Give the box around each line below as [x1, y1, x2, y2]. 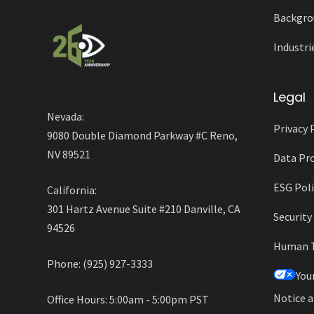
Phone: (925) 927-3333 [47, 257, 153, 271]
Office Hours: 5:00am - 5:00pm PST [47, 292, 210, 307]
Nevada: [47, 109, 85, 124]
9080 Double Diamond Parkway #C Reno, [47, 128, 238, 143]
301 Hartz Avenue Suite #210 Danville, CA [47, 202, 241, 217]
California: [47, 183, 97, 198]
